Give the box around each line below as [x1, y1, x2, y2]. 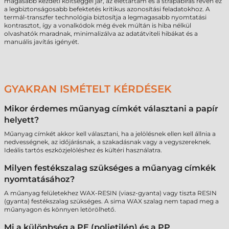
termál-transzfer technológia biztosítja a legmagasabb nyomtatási [4, 13, 207, 21]
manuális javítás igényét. [4, 38, 79, 45]
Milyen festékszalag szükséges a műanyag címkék [4, 163, 216, 173]
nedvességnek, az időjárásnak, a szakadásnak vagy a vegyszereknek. [4, 138, 211, 146]
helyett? [4, 115, 39, 125]
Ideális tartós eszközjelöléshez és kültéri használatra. [4, 146, 162, 154]
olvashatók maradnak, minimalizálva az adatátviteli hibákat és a [4, 30, 198, 37]
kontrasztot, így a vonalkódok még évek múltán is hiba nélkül [4, 21, 191, 29]
